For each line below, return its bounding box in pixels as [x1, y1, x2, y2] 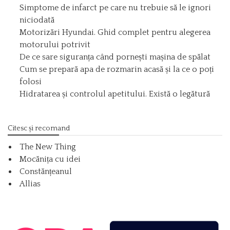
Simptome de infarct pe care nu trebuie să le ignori [20, 3, 211, 12]
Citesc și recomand [8, 124, 70, 132]
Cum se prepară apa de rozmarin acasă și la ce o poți [20, 64, 214, 74]
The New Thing [20, 142, 76, 151]
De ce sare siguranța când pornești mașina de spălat [20, 52, 210, 62]
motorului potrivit [20, 40, 90, 49]
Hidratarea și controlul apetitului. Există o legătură [20, 89, 210, 99]
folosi [20, 76, 42, 86]
